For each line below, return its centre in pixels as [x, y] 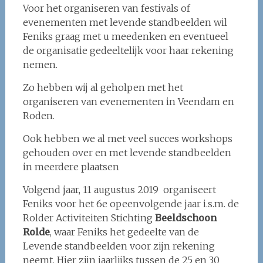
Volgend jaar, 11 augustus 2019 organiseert [119, 190]
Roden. [38, 116]
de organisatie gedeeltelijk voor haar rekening [128, 50]
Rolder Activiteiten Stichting [89, 218]
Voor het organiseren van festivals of [106, 8]
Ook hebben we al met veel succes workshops [127, 139]
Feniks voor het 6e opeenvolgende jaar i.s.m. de [131, 204]
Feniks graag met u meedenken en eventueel [125, 36]
